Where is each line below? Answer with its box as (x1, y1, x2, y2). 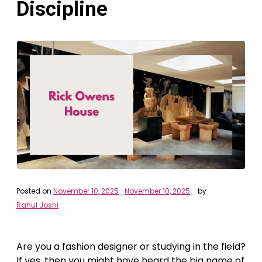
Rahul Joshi (16, 200, 58, 211)
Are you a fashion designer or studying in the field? (16, 240, 246, 254)
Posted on (16, 186, 53, 196)
